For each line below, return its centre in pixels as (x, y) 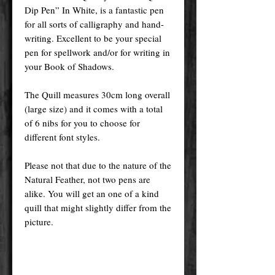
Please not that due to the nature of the (98, 165)
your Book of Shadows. (69, 66)
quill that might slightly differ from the (98, 207)
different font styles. (62, 137)
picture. (39, 221)
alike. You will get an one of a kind (92, 193)
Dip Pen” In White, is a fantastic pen (94, 10)
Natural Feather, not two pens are (87, 179)
